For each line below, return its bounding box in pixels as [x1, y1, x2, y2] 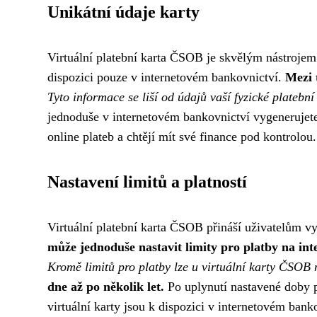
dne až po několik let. [47, 279, 164, 294]
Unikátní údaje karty [47, 3, 200, 22]
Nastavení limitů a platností [47, 173, 247, 192]
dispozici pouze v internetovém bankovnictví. [47, 70, 285, 85]
